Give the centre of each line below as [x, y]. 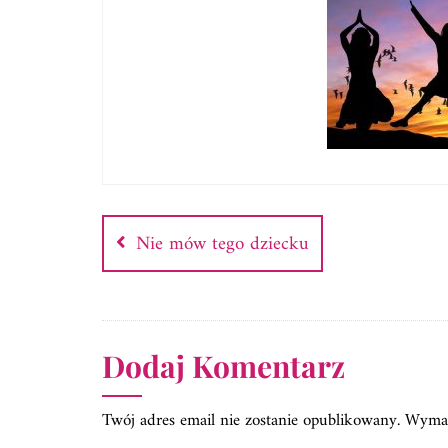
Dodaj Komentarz [223, 366]
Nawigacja [148, 193]
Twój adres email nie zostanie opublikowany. [251, 421]
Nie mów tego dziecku [222, 244]
